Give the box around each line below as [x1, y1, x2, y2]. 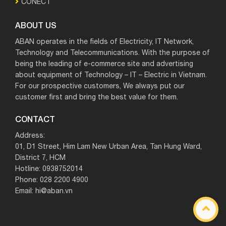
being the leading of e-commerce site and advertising [15, 59, 193, 70]
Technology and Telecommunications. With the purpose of [15, 47, 210, 59]
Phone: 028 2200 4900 [15, 175, 88, 186]
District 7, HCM [15, 152, 66, 163]
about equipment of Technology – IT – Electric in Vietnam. [15, 70, 207, 81]
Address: [15, 130, 45, 141]
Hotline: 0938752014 [15, 163, 83, 175]
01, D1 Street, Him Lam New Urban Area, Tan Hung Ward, [15, 141, 202, 152]
